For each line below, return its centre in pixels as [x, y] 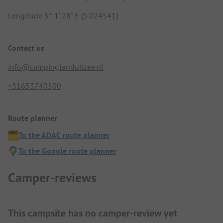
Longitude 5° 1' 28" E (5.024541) [63, 15]
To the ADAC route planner [64, 135]
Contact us [26, 48]
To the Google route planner [67, 151]
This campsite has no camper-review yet [93, 213]
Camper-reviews [52, 177]
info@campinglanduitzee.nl [56, 67]
